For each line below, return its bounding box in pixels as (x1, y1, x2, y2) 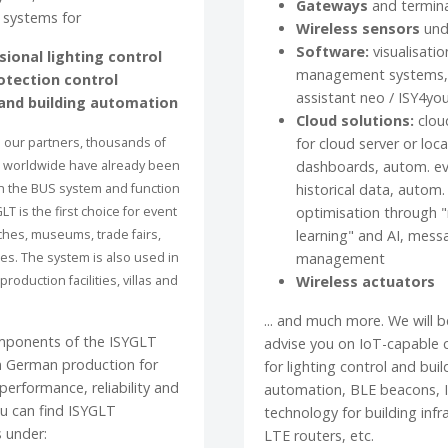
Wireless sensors (296, 19, 424, 39)
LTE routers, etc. (264, 426, 374, 446)
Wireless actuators (296, 272, 435, 292)
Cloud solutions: (296, 111, 418, 131)
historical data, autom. (296, 180, 445, 200)
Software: (296, 42, 373, 62)
